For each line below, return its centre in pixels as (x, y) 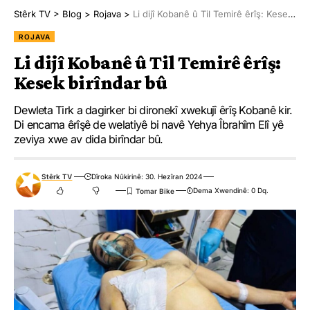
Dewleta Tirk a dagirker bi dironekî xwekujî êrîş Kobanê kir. (153, 110)
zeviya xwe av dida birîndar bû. (89, 139)
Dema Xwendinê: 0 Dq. (231, 191)
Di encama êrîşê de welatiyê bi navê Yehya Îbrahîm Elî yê (149, 125)
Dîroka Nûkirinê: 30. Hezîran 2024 (146, 177)
